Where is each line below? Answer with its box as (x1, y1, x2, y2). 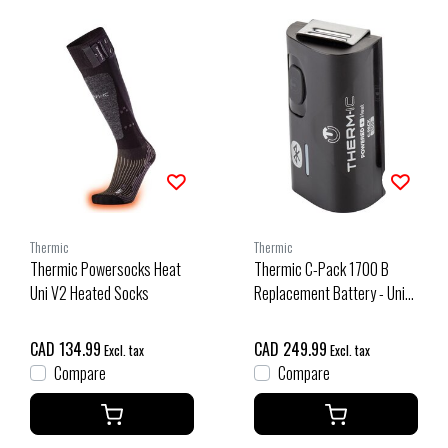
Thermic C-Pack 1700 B (254, 257, 389, 282)
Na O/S (254, 305, 294, 330)
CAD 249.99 (254, 337, 327, 362)
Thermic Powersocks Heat (30, 257, 181, 282)
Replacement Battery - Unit (254, 281, 410, 306)
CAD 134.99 (30, 337, 101, 362)
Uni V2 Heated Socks (30, 281, 149, 306)
